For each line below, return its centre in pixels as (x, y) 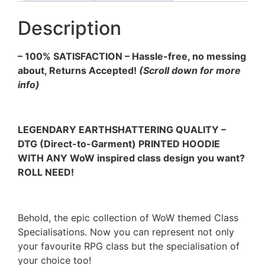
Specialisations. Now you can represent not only (126, 232)
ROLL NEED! (46, 172)
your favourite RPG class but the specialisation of (129, 246)
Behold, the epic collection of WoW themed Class (128, 218)
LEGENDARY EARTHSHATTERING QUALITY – (122, 130)
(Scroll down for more (190, 70)
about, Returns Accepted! (78, 70)
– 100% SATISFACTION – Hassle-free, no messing (132, 56)
